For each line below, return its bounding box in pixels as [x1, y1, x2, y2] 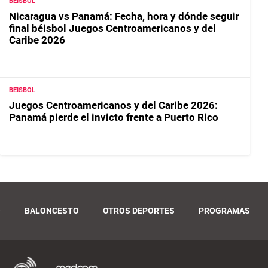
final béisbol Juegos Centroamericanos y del [9, 22, 216, 34]
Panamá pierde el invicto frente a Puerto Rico [9, 111, 218, 124]
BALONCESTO [25, 206, 79, 216]
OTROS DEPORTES [103, 206, 175, 216]
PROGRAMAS [199, 206, 250, 216]
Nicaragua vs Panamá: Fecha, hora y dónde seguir [9, 10, 239, 22]
